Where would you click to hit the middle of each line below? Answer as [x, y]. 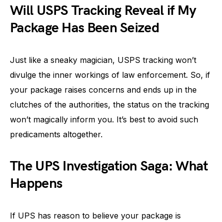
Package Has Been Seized [84, 28]
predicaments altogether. [56, 134]
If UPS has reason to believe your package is [95, 216]
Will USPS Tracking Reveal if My [103, 11]
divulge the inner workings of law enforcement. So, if [110, 75]
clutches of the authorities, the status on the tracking [110, 105]
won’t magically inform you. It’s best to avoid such [104, 119]
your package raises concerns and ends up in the [103, 90]
